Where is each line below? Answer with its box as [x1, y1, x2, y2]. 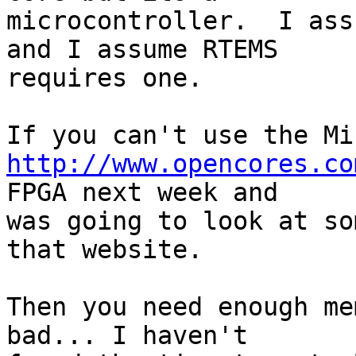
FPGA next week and [6, 178, 278, 207]
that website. [6, 235, 203, 265]
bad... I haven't [6, 321, 248, 350]
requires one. [6, 64, 203, 93]
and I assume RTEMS [6, 35, 278, 64]
